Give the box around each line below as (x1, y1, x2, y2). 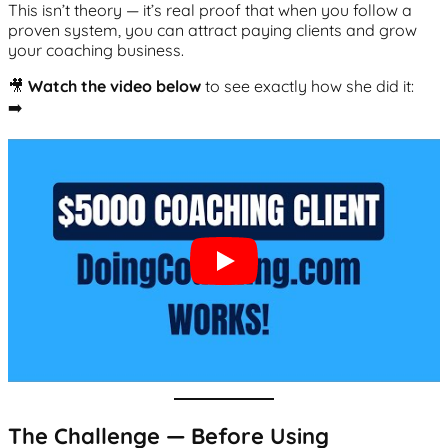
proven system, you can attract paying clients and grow (8, 19, 417, 40)
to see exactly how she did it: (201, 75, 414, 96)
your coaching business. (8, 39, 184, 60)
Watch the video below (28, 75, 201, 96)
